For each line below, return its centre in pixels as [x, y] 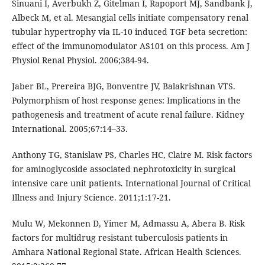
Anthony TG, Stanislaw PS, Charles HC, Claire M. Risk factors [132, 155]
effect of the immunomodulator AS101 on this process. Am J [130, 46]
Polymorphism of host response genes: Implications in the [126, 101]
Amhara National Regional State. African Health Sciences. [126, 252]
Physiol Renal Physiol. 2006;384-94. [80, 60]
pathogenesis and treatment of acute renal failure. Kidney [128, 115]
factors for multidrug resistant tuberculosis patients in [119, 238]
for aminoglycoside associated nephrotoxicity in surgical [123, 169]
